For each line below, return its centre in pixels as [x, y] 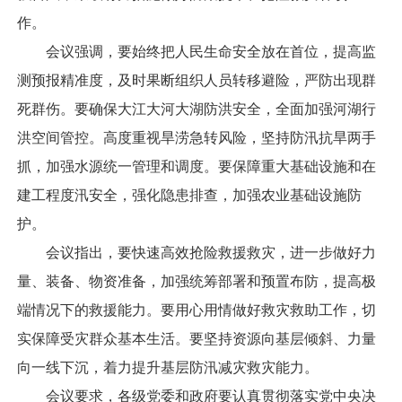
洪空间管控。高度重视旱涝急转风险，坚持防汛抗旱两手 [197, 138]
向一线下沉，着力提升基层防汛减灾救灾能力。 [168, 368]
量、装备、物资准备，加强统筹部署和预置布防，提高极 [197, 282]
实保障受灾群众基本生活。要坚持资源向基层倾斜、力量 [197, 339]
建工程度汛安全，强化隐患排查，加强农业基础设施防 [189, 196]
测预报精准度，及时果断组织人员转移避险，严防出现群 [197, 81]
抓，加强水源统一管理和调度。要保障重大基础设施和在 [197, 167]
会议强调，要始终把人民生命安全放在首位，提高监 [197, 52]
